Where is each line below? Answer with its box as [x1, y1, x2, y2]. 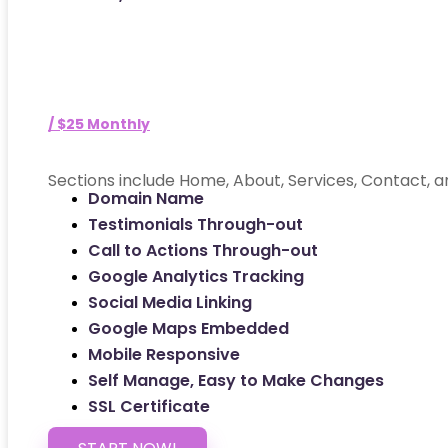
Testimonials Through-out [88, 212, 303, 236]
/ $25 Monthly [48, 113, 150, 134]
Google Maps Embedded [88, 316, 289, 340]
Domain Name [88, 186, 204, 210]
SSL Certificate [88, 394, 210, 418]
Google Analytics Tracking [88, 264, 304, 288]
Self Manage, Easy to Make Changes [88, 368, 384, 392]
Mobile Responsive [88, 342, 240, 366]
